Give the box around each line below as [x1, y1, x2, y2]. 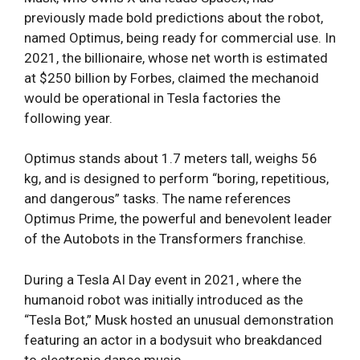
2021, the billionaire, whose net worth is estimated [24, 49, 328, 66]
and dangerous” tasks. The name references [24, 190, 291, 207]
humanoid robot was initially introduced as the [24, 291, 303, 308]
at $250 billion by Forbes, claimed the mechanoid [24, 69, 319, 86]
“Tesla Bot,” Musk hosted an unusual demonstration [24, 311, 333, 328]
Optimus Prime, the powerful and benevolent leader [24, 211, 332, 227]
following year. [24, 109, 112, 126]
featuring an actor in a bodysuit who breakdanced [24, 331, 322, 348]
